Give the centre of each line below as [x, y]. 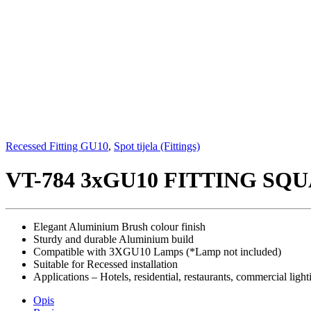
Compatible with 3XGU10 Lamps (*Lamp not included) [157, 251]
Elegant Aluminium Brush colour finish [119, 226]
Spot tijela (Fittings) [157, 146]
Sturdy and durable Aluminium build [114, 239]
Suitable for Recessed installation [106, 264]
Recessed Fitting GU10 [57, 146]
